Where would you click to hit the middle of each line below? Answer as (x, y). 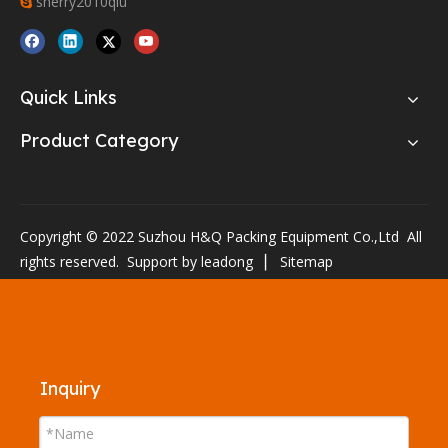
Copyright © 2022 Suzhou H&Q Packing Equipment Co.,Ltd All (221, 236)
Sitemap (306, 261)
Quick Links (68, 97)
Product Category (99, 140)
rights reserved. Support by (110, 261)
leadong (227, 261)
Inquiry (70, 388)
